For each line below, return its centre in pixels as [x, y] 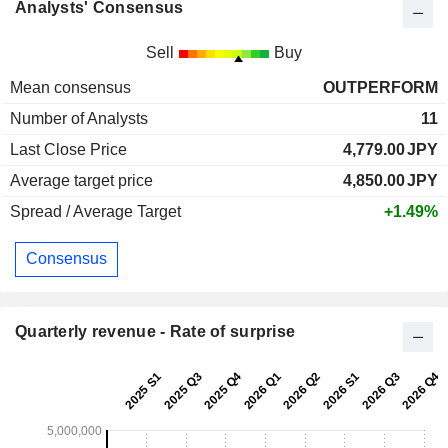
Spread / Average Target [95, 211]
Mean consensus [70, 87]
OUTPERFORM [380, 87]
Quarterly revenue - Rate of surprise [155, 331]
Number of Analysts [79, 118]
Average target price [81, 180]
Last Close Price [68, 149]
